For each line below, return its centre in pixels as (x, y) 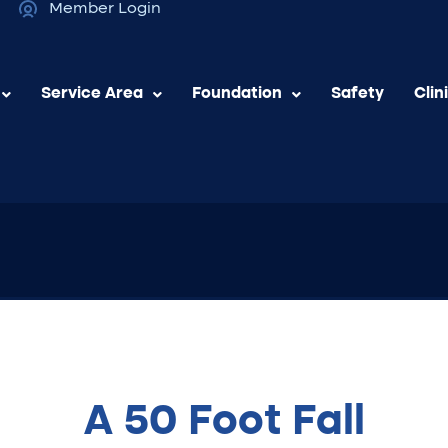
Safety (357, 94)
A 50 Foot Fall (224, 423)
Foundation (237, 94)
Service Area (92, 94)
